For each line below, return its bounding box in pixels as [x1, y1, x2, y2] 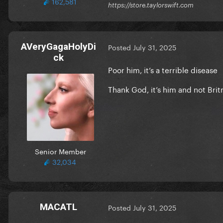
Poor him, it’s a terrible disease [108, 63, 218, 75]
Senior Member [34, 145, 86, 156]
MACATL [39, 201, 77, 213]
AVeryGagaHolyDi [20, 40, 96, 52]
